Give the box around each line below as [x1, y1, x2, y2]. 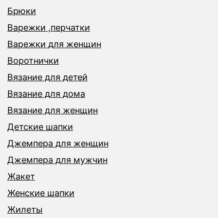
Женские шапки [7, 188, 74, 199]
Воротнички [7, 55, 59, 66]
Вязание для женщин [7, 105, 98, 116]
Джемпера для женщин [7, 138, 109, 149]
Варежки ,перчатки [7, 22, 90, 33]
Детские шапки [7, 122, 73, 132]
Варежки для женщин [7, 39, 101, 50]
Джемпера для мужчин [7, 155, 108, 165]
